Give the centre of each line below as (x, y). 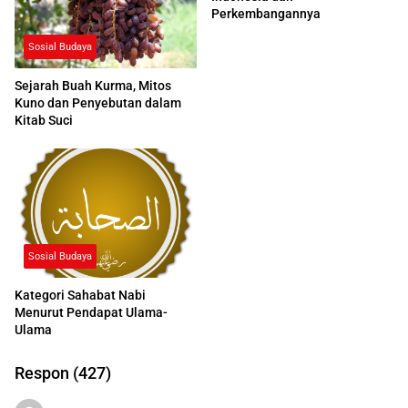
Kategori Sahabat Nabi (80, 296)
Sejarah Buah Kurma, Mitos (93, 85)
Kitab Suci (44, 120)
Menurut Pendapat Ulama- (91, 313)
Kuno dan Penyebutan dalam (98, 102)
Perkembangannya (266, 13)
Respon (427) (63, 373)
